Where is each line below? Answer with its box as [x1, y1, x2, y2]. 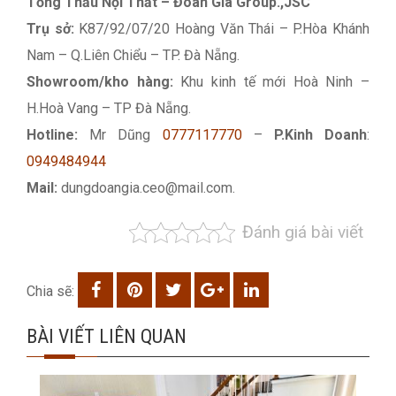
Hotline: [27, 126, 78, 143]
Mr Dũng [78, 126, 163, 143]
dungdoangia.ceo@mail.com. [57, 179, 235, 196]
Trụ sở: [27, 20, 80, 37]
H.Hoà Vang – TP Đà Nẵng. [27, 100, 191, 117]
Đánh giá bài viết [241, 222, 363, 242]
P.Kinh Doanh [273, 126, 368, 143]
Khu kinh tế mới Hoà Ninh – [180, 73, 369, 90]
